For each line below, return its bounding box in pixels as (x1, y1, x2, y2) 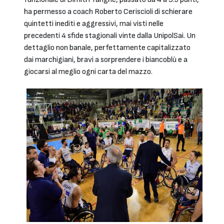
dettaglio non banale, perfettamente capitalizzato (24, 43, 190, 53)
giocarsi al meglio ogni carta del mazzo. (24, 67, 152, 77)
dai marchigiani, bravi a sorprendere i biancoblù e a (24, 55, 187, 65)
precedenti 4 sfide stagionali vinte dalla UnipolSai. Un (24, 31, 195, 41)
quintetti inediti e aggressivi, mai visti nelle (24, 19, 163, 29)
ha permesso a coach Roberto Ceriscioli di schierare (24, 7, 192, 17)
